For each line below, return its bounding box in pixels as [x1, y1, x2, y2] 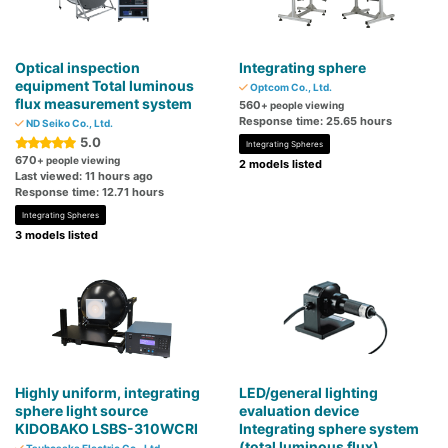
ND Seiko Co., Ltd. [24, 117, 113, 130]
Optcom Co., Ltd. [248, 81, 332, 94]
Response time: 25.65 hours [239, 114, 392, 129]
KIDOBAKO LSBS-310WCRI [15, 420, 198, 438]
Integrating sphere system [239, 420, 419, 438]
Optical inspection [15, 59, 140, 77]
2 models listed [239, 157, 322, 172]
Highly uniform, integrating [15, 384, 200, 402]
